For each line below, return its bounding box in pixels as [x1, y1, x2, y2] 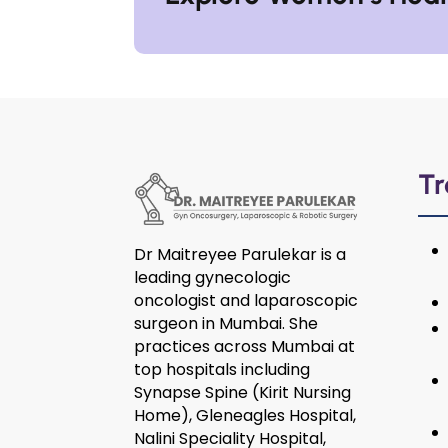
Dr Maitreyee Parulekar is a [134, 243, 347, 267]
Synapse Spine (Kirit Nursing [134, 381, 352, 405]
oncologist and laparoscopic [134, 289, 359, 313]
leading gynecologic [134, 266, 292, 290]
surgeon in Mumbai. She [134, 312, 319, 336]
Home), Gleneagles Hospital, [134, 404, 357, 428]
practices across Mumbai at [134, 335, 356, 359]
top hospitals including [134, 358, 311, 382]
